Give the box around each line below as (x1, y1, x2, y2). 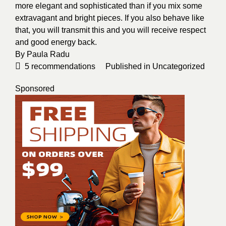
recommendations (29, 62, 95, 71)
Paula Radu (27, 50, 72, 59)
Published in (105, 62, 152, 71)
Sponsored (15, 84, 54, 93)
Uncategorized (152, 62, 205, 71)
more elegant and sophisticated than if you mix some (15, 2, 202, 10)
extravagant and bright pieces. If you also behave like (15, 14, 204, 22)
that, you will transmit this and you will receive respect (15, 26, 206, 34)
